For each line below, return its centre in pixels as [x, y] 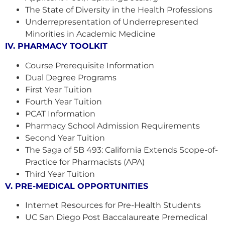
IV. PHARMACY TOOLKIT [56, 46]
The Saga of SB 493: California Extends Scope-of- [122, 150]
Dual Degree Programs [71, 77]
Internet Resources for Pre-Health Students [113, 205]
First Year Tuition [59, 89]
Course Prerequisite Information [90, 65]
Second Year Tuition [65, 138]
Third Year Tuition [60, 174]
